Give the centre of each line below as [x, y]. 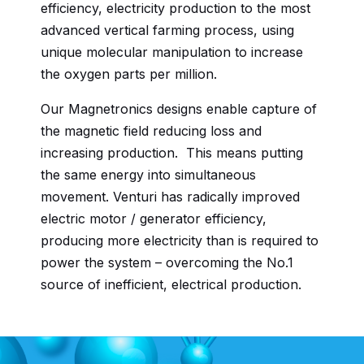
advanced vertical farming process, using [167, 30]
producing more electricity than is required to [180, 240]
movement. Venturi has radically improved [170, 197]
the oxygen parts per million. [131, 74]
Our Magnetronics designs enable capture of [179, 109]
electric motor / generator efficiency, [154, 219]
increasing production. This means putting [172, 153]
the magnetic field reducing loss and [151, 131]
